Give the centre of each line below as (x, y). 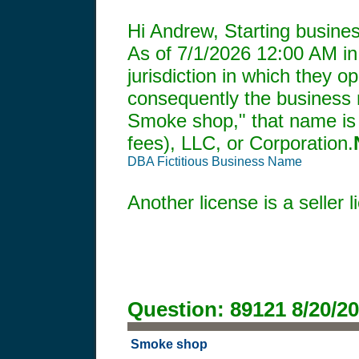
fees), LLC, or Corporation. (240, 143)
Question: (179, 309)
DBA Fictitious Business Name (215, 161)
